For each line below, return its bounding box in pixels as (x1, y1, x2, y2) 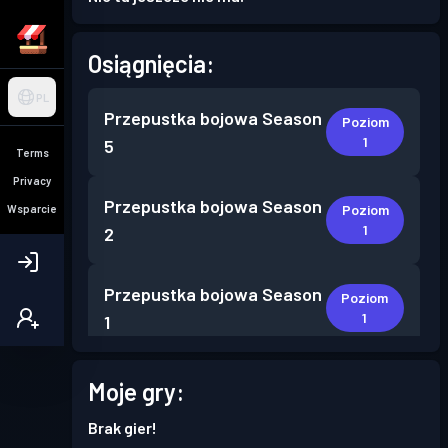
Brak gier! (88, 418, 157, 437)
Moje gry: (88, 377, 184, 406)
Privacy (13, 173, 51, 187)
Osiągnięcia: (88, 49, 214, 78)
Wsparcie (7, 201, 57, 215)
